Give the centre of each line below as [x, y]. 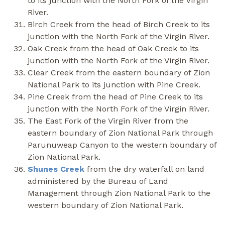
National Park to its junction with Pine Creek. [114, 84]
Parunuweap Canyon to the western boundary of [122, 145]
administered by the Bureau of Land [98, 181]
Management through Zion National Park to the [119, 193]
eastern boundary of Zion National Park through [120, 133]
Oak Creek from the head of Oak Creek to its [113, 48]
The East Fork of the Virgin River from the [108, 121]
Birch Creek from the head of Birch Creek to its [119, 24]
